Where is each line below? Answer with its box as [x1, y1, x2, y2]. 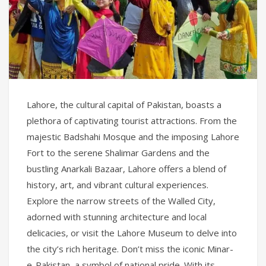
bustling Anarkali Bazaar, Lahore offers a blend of [27, 163, 226, 175]
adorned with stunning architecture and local [27, 211, 207, 223]
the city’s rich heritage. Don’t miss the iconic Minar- [27, 243, 233, 255]
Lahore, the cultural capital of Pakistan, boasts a [27, 99, 221, 111]
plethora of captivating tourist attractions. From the [27, 115, 237, 127]
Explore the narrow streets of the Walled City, [27, 195, 216, 207]
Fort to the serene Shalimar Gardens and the [27, 147, 210, 159]
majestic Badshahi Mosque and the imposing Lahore [27, 131, 239, 143]
